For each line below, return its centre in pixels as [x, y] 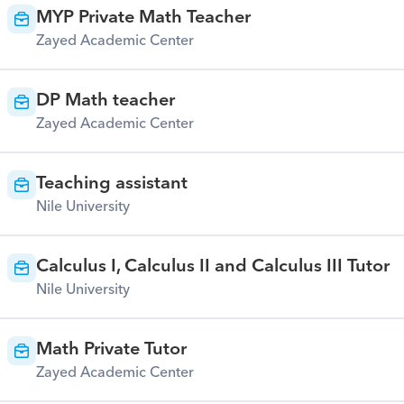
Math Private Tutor [111, 349]
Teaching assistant [111, 183]
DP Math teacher [105, 100]
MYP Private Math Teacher [143, 17]
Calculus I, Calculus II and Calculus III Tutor [212, 266]
